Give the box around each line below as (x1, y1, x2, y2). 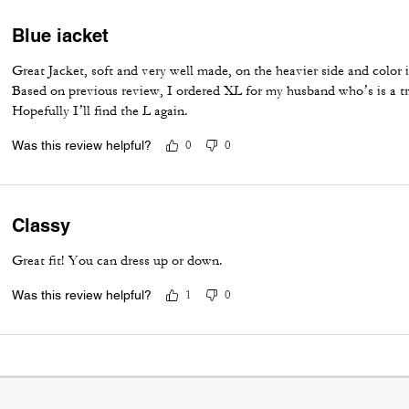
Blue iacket (12, 24, 110, 47)
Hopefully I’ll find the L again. (12, 101, 189, 120)
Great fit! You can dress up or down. (12, 251, 224, 269)
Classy (12, 214, 71, 236)
